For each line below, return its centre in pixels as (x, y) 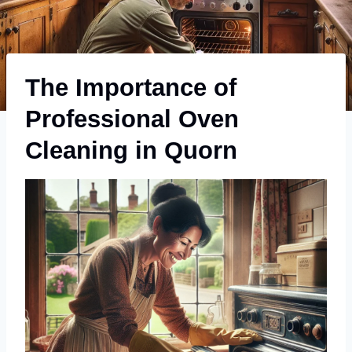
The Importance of (131, 87)
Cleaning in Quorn (131, 150)
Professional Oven (132, 119)
